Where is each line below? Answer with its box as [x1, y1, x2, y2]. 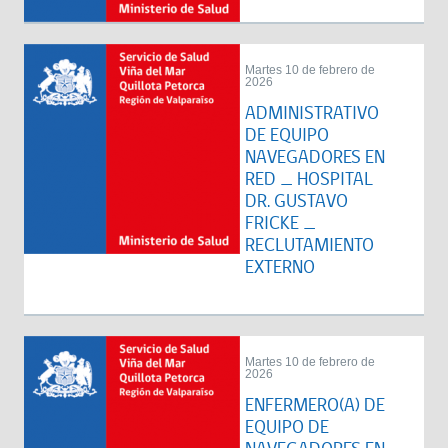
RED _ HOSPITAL [245, 166, 373, 193]
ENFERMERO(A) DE [245, 392, 385, 419]
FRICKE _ [245, 210, 316, 237]
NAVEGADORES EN [245, 144, 385, 171]
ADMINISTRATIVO [245, 100, 379, 127]
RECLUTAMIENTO [245, 232, 374, 259]
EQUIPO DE [245, 414, 329, 441]
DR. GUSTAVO [245, 188, 348, 215]
